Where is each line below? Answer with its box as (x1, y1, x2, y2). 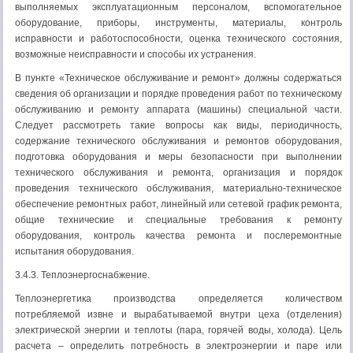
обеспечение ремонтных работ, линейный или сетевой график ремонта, (15, 199, 342, 210)
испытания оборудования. (15, 246, 134, 257)
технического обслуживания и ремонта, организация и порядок (15, 167, 342, 178)
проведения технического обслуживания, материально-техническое (15, 183, 342, 194)
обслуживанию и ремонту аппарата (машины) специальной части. (15, 104, 342, 115)
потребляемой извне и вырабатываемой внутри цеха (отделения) (15, 309, 342, 320)
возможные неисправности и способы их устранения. (15, 49, 256, 60)
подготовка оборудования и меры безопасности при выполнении (15, 151, 342, 162)
